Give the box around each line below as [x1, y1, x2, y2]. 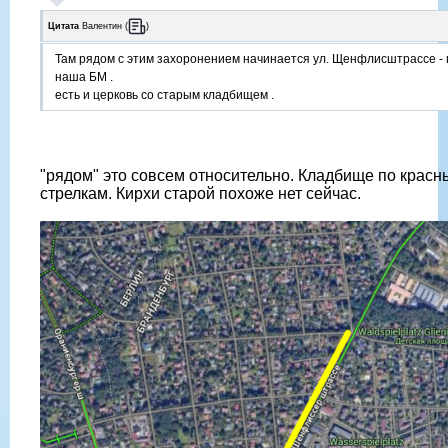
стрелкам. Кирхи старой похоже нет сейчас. [40, 185, 361, 203]
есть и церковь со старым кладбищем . [55, 88, 274, 103]
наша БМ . [55, 70, 113, 85]
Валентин [82, 20, 122, 31]
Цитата [48, 20, 79, 31]
